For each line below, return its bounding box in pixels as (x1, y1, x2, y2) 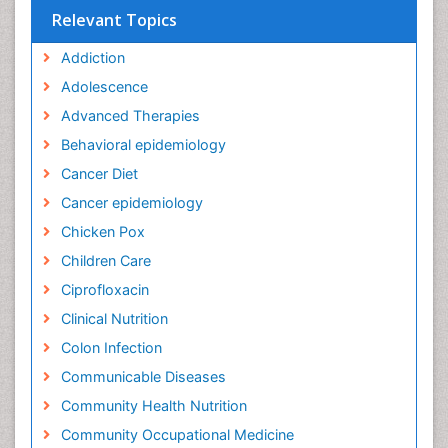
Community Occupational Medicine (60, 426, 294, 443)
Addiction (60, 49, 125, 66)
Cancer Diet (60, 165, 138, 182)
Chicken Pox (60, 223, 145, 240)
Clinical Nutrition (60, 310, 168, 327)
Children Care (60, 252, 151, 269)
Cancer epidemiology (60, 194, 203, 211)
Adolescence (60, 78, 148, 95)
